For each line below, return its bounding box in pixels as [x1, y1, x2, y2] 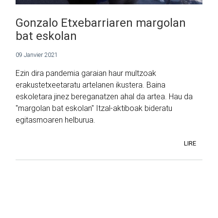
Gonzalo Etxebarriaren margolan [16, 16, 186, 30]
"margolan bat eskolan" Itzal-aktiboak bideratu [16, 103, 172, 113]
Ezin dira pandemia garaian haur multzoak [16, 68, 156, 78]
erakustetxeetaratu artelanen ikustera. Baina [16, 80, 165, 90]
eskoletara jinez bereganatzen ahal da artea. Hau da [16, 91, 193, 102]
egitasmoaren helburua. [16, 115, 95, 125]
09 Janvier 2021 [16, 51, 58, 59]
